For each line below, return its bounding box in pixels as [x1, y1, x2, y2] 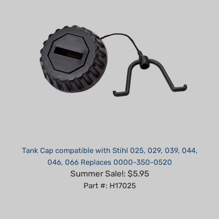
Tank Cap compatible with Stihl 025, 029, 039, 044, [22, 131, 197, 141]
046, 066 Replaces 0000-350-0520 [47, 143, 172, 153]
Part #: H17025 [83, 167, 136, 176]
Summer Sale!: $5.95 [70, 154, 149, 164]
